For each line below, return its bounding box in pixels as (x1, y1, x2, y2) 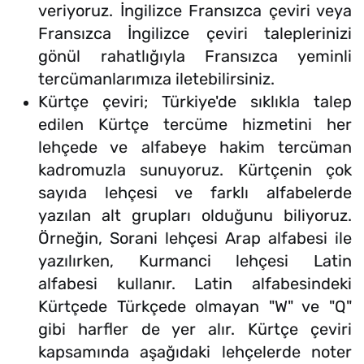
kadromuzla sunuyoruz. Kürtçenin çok (38, 160, 352, 180)
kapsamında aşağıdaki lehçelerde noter (38, 342, 352, 362)
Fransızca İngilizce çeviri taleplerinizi (38, 24, 352, 44)
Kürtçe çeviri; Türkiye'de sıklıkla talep (38, 92, 352, 112)
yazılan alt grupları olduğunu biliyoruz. (38, 206, 352, 226)
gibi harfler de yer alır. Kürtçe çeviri (38, 319, 352, 340)
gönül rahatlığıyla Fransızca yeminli (38, 46, 352, 67)
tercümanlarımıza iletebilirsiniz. (38, 69, 275, 89)
